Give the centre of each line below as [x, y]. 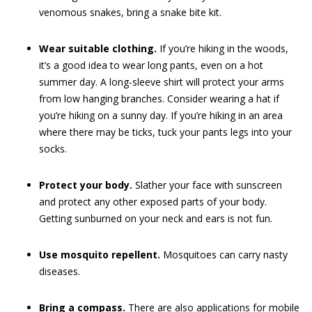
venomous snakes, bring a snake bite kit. [130, 12]
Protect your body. [86, 185]
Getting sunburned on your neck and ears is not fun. [156, 218]
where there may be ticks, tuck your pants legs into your [165, 132]
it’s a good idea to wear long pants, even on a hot [151, 65]
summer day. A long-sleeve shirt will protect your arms [162, 82]
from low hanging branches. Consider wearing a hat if [159, 99]
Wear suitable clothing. [98, 48]
